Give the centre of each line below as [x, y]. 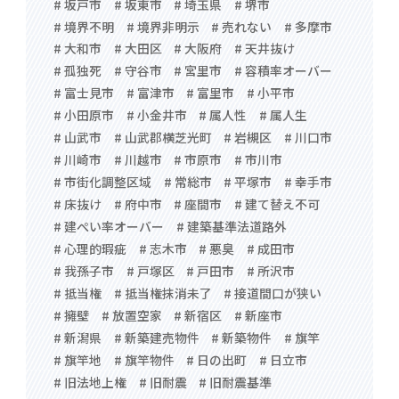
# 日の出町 [217, 359]
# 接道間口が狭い [273, 293]
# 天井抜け [264, 49]
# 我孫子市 [84, 270]
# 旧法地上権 [90, 382]
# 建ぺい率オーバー [109, 227]
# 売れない [242, 26]
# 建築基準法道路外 [231, 227]
